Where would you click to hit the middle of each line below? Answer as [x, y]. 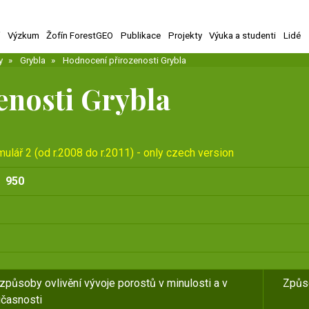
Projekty [185, 36]
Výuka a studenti [243, 36]
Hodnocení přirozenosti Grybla [123, 60]
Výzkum [23, 36]
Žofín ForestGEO [80, 36]
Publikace [141, 36]
